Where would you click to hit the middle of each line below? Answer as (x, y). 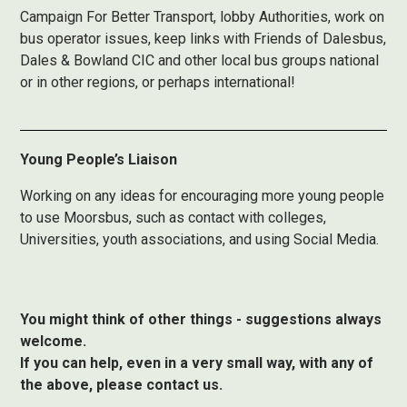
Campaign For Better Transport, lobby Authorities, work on (203, 17)
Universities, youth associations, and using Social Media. (200, 239)
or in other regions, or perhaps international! (158, 82)
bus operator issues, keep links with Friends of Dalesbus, (203, 39)
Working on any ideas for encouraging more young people (203, 196)
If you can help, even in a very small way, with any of (197, 363)
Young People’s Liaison (99, 159)
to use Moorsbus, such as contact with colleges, (174, 218)
